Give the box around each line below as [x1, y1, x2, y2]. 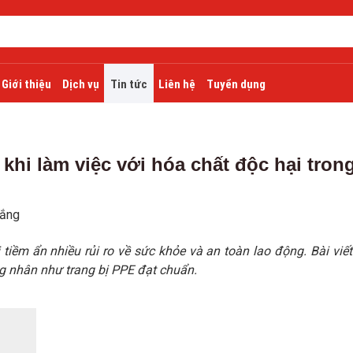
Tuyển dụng [206, 77, 266, 91]
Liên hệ [158, 77, 195, 91]
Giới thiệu [2, 77, 51, 91]
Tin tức [110, 77, 147, 91]
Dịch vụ [62, 77, 99, 91]
